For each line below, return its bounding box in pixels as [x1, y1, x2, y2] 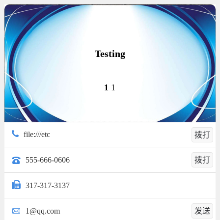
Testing [94, 48, 125, 59]
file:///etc [23, 130, 50, 138]
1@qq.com [25, 206, 60, 215]
